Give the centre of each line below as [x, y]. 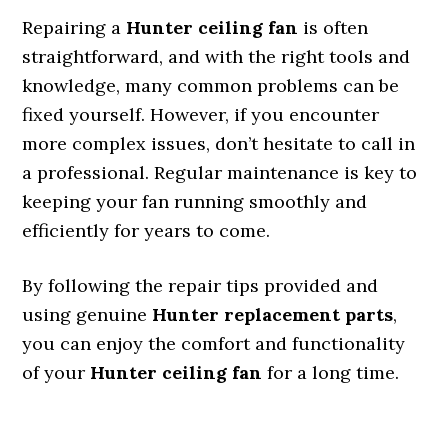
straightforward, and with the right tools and [216, 56]
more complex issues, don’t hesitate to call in [219, 143]
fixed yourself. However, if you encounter [201, 114]
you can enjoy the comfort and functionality [214, 343]
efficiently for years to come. [146, 230]
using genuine [87, 314]
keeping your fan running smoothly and [195, 201]
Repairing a [74, 27]
